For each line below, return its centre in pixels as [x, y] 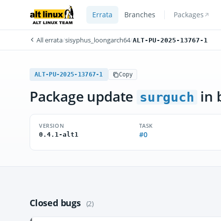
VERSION [52, 126]
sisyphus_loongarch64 [98, 40]
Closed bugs [56, 203]
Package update [83, 96]
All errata [49, 40]
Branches [140, 15]
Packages [188, 15]
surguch [167, 97]
